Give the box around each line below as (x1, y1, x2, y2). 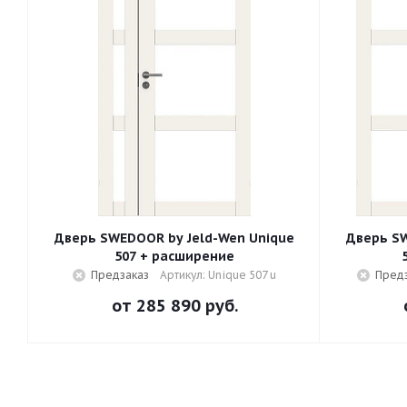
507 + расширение (114, 248, 234, 264)
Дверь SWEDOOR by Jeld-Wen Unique (55, 230, 294, 246)
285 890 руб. (135, 295, 238, 316)
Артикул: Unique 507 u (160, 268, 276, 282)
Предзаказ (91, 268, 149, 282)
